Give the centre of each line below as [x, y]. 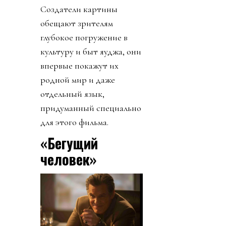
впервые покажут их [79, 66]
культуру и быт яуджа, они [91, 52]
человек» [68, 159]
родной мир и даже [78, 80]
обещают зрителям [77, 23]
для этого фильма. [74, 122]
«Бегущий [69, 143]
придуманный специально [91, 108]
